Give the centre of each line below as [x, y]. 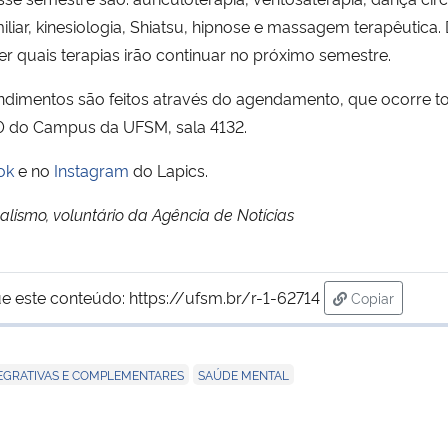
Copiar [372, 297]
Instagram [91, 169]
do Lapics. [168, 169]
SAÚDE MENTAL [243, 374]
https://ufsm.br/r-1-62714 [224, 296]
